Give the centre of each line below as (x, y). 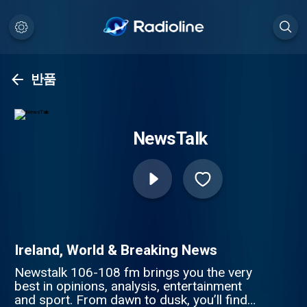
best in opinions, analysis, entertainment (128, 286)
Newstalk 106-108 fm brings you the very (133, 272)
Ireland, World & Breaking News (115, 250)
